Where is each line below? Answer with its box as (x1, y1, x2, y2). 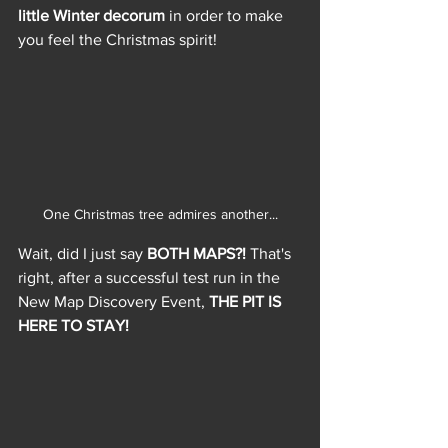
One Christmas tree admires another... (42, 206, 278, 223)
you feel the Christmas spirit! (18, 30, 217, 48)
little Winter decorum (18, 6, 165, 24)
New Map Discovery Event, (18, 293, 209, 311)
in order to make (165, 6, 287, 24)
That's (246, 245, 295, 263)
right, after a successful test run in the (18, 269, 284, 287)
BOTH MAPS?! (147, 245, 246, 263)
